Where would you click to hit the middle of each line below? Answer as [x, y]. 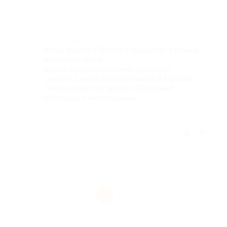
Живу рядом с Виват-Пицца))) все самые [121, 50]
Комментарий [64, 40]
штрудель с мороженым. [90, 98]
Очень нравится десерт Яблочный [108, 88]
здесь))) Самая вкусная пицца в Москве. [119, 79]
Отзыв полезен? [149, 134]
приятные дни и [73, 60]
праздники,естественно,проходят [108, 69]
